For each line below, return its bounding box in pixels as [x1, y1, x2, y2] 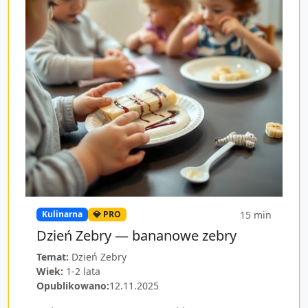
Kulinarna [41, 208, 82, 221]
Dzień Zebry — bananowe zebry [36, 226, 236, 245]
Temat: [36, 250, 69, 263]
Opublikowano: [36, 279, 109, 292]
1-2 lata [66, 265, 100, 278]
